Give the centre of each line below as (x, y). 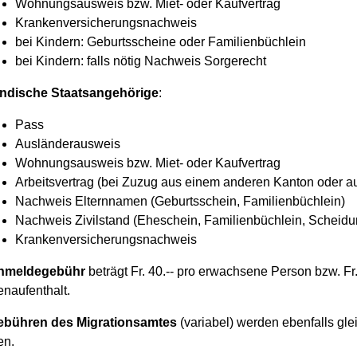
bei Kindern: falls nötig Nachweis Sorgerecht (141, 61)
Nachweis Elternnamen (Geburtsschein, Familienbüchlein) (180, 201)
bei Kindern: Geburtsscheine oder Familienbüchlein (161, 42)
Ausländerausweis (68, 144)
